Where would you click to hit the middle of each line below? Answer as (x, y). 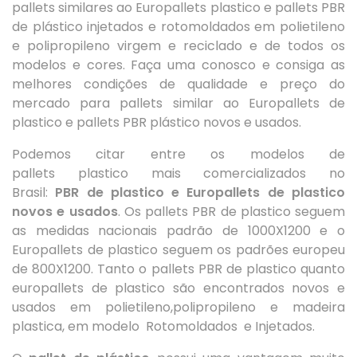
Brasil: (34, 192)
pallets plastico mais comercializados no (178, 173)
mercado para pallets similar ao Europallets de (178, 103)
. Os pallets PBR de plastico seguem (231, 212)
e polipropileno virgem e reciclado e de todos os (178, 46)
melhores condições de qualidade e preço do (178, 84)
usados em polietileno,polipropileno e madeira (178, 307)
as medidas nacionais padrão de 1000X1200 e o (178, 231)
